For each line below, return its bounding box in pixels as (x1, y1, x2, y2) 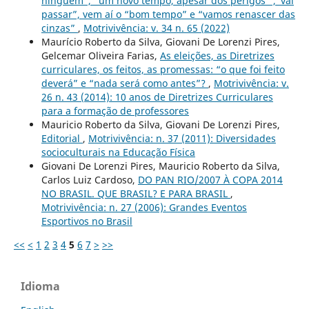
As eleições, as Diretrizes (159, 48, 275, 62)
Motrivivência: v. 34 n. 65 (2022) (83, 21, 230, 34)
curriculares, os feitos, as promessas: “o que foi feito (41, 62, 285, 76)
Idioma (21, 278, 60, 294)
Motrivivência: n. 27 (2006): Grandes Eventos (41, 200, 247, 214)
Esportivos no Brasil (41, 214, 132, 228)
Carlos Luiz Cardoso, (41, 172, 138, 186)
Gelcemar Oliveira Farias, (41, 48, 160, 62)
